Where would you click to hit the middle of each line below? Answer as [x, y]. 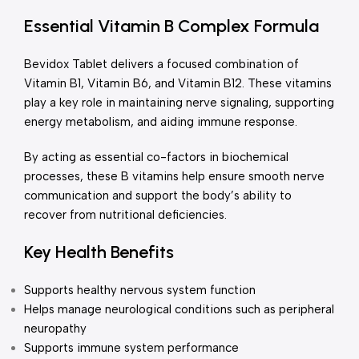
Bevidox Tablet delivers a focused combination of [161, 64]
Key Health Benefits [99, 252]
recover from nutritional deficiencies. [125, 215]
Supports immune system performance [131, 348]
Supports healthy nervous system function [140, 290]
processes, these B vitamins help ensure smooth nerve [174, 176]
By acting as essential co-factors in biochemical [156, 157]
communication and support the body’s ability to [158, 196]
